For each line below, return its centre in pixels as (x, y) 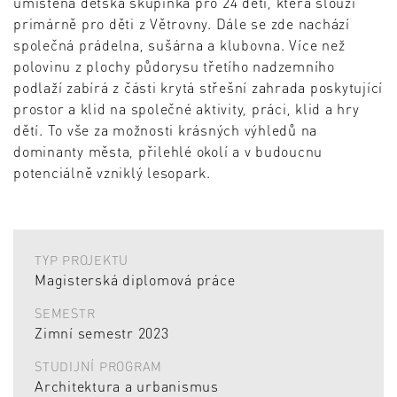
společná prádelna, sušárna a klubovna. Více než (179, 45)
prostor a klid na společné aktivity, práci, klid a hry (187, 109)
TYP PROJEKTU (82, 260)
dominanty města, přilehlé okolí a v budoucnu (168, 152)
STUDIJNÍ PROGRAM (98, 366)
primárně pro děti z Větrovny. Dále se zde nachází (182, 24)
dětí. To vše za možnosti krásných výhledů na (165, 130)
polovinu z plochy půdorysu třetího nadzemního (174, 66)
